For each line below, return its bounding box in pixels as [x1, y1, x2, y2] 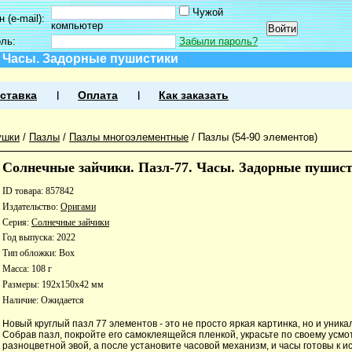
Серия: [2, 216, 31, 228]
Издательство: [2, 200, 60, 212]
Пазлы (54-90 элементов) [198, 131, 317, 143]
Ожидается [41, 294, 84, 306]
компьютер [51, 20, 103, 31]
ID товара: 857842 [2, 185, 74, 196]
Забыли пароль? [179, 35, 258, 47]
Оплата [78, 90, 118, 101]
